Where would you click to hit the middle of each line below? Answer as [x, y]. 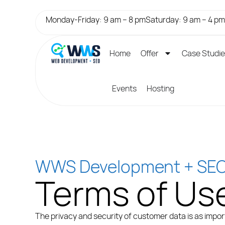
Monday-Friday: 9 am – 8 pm [96, 20]
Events [125, 88]
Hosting [161, 88]
